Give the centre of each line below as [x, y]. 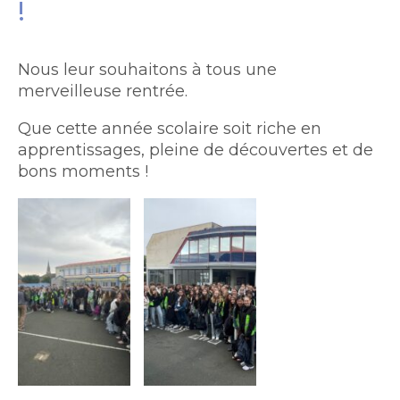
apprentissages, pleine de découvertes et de [196, 150]
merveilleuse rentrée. [103, 91]
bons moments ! [83, 171]
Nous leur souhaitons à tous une [147, 70]
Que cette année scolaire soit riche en [170, 129]
